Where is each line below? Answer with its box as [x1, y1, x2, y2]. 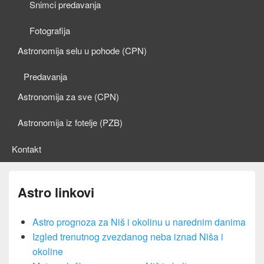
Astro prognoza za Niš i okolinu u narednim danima [32, 215, 246, 229]
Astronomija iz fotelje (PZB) [18, 116, 123, 128]
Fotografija [29, 24, 70, 37]
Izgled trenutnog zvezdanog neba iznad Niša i [32, 230, 223, 243]
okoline [32, 245, 63, 258]
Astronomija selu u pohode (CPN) [18, 44, 147, 57]
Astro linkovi [18, 183, 94, 202]
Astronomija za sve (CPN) [18, 90, 119, 103]
